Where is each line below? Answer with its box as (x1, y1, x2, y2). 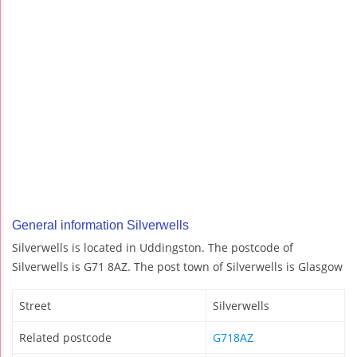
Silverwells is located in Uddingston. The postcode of (12, 240, 293, 256)
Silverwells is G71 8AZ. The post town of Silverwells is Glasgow (12, 259, 343, 275)
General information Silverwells (12, 218, 189, 233)
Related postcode (19, 330, 112, 346)
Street (19, 298, 51, 314)
